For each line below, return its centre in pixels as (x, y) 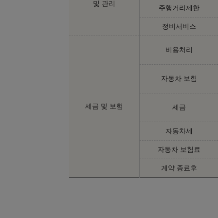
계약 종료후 (179, 168)
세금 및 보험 (104, 106)
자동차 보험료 (179, 149)
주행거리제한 (179, 8)
